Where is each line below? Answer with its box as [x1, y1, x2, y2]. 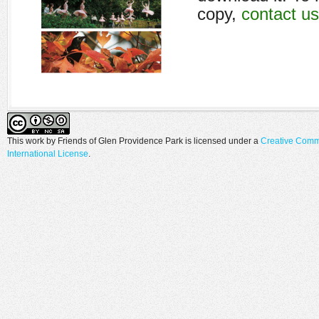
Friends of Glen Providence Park [58, 135, 183, 146]
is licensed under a [183, 135, 261, 146]
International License [7, 148, 88, 159]
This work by [7, 135, 58, 146]
